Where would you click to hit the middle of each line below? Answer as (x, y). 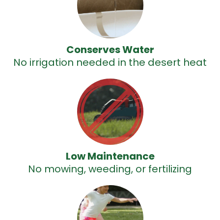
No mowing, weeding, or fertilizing (110, 169)
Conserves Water (110, 50)
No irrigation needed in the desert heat (110, 62)
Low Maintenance (110, 156)
